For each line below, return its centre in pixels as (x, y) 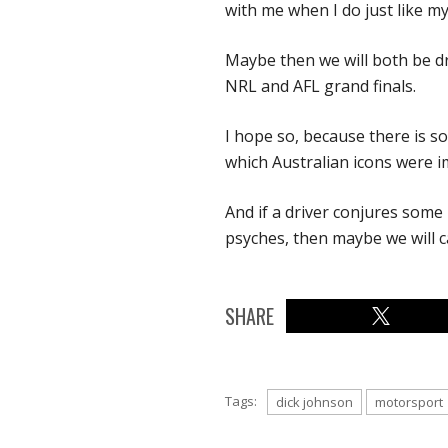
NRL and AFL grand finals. (320, 86)
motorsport (409, 402)
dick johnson (314, 402)
